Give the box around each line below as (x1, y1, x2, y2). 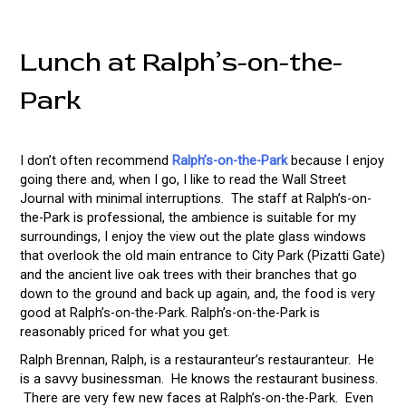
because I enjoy (286, 151, 384, 169)
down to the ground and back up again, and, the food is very (19, 285, 375, 302)
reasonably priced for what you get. (19, 323, 230, 340)
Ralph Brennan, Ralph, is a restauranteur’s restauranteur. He (19, 351, 374, 368)
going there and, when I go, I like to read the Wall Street (19, 170, 346, 188)
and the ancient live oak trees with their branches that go (19, 266, 357, 283)
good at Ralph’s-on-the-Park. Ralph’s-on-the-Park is (19, 304, 320, 321)
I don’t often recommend (19, 151, 172, 169)
